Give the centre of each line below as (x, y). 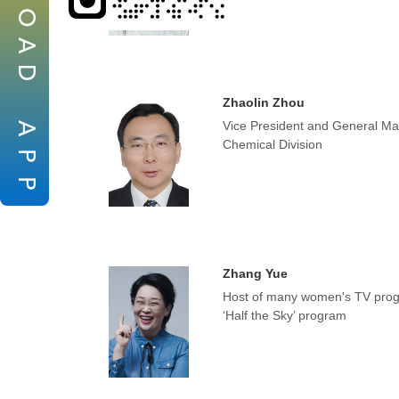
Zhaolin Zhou (263, 102)
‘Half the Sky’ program (284, 315)
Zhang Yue (255, 273)
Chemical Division (272, 144)
